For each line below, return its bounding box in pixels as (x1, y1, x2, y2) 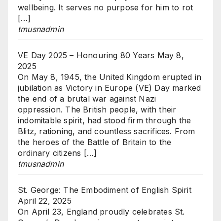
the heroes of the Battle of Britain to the (18, 137, 172, 147)
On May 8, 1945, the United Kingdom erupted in (18, 72, 202, 82)
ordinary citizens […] (18, 147, 97, 158)
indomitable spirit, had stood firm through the (18, 115, 191, 125)
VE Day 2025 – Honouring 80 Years (18, 50, 155, 60)
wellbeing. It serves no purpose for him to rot (18, 2, 193, 12)
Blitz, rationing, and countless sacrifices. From (18, 126, 195, 136)
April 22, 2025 (18, 195, 72, 206)
